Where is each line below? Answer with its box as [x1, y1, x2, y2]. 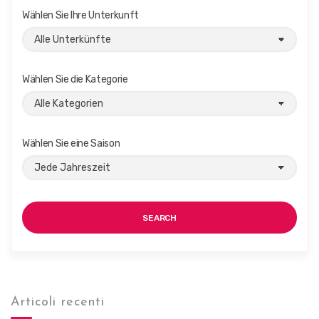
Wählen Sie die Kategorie [22, 73, 128, 85]
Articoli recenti [11, 296, 105, 309]
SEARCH [142, 213, 177, 223]
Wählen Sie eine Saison [22, 137, 120, 150]
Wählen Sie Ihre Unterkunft [22, 9, 139, 21]
